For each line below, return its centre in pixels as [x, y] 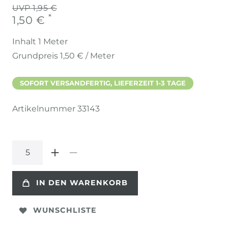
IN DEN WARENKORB [82, 183]
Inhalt [25, 41]
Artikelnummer [45, 108]
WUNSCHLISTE [65, 210]
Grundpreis [36, 55]
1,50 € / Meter [87, 55]
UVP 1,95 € [35, 8]
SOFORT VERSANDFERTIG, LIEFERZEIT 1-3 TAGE [103, 83]
